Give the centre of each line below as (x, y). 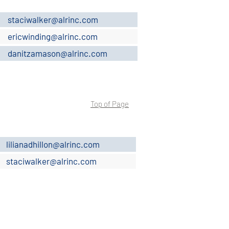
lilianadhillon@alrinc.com (53, 144)
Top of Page (110, 104)
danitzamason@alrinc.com (58, 53)
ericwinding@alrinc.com (53, 36)
